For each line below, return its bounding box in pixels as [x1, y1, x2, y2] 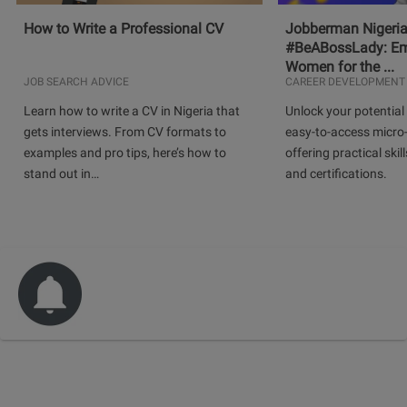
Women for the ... [285, 57, 395, 75]
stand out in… [24, 166, 100, 182]
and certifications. [285, 166, 388, 182]
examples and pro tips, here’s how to [24, 145, 227, 161]
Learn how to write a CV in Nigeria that [24, 104, 241, 119]
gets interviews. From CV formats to [24, 124, 227, 140]
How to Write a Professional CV [24, 19, 224, 37]
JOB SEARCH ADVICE [24, 75, 130, 89]
